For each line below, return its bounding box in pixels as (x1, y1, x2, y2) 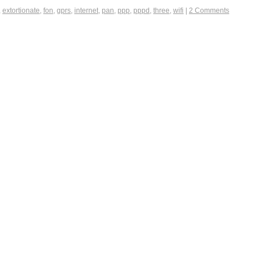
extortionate (2, 6, 40, 15)
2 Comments (189, 6, 229, 15)
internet (74, 6, 98, 15)
